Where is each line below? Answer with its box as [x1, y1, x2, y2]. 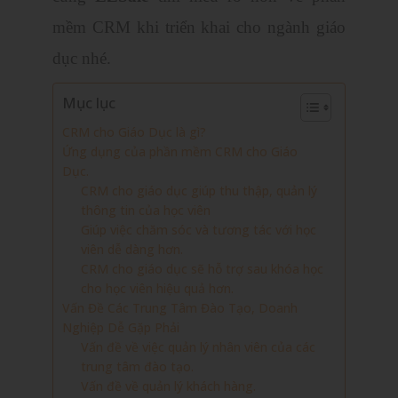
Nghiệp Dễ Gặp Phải [62, 318, 179, 336]
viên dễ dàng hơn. [81, 240, 183, 258]
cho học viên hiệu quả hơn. [81, 279, 234, 297]
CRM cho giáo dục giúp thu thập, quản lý [81, 181, 317, 199]
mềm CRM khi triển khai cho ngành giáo [52, 17, 346, 36]
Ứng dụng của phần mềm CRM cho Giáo [62, 142, 298, 160]
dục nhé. [52, 48, 111, 68]
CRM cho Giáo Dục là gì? [62, 123, 206, 140]
